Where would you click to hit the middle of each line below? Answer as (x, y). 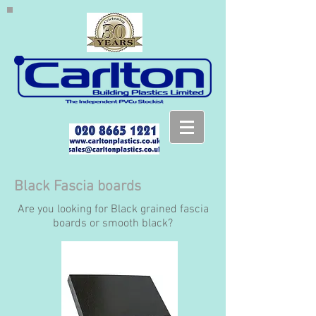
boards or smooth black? (113, 224)
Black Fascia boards (78, 187)
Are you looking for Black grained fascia (113, 209)
